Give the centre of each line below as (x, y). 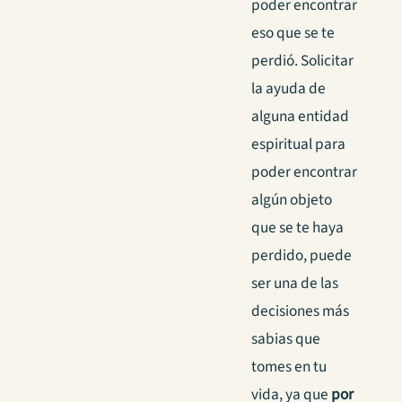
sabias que (286, 339)
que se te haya (297, 228)
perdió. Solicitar (302, 61)
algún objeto (292, 200)
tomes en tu (289, 367)
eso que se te (293, 33)
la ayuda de (288, 89)
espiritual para (298, 144)
